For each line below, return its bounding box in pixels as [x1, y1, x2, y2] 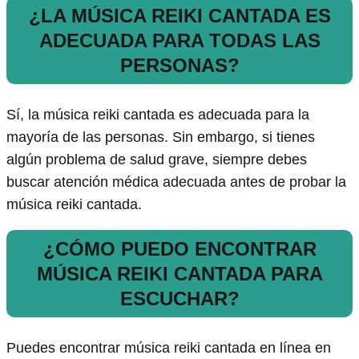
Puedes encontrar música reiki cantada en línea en [6, 340, 331, 357]
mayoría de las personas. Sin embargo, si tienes [6, 129, 315, 146]
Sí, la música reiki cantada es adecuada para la [6, 107, 309, 123]
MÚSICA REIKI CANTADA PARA [36, 263, 323, 285]
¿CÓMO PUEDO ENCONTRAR [42, 238, 317, 260]
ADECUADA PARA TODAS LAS [38, 30, 321, 52]
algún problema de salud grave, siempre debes [6, 151, 307, 168]
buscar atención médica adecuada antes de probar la [6, 174, 346, 191]
